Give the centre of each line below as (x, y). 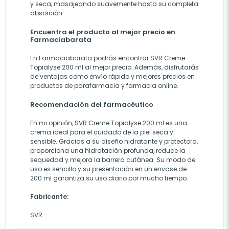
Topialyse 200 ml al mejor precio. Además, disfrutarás (114, 67)
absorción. (47, 13)
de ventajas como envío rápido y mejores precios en (112, 77)
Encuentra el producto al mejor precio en (103, 32)
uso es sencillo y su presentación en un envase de (108, 169)
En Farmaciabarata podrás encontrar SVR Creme (108, 58)
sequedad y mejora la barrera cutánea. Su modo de (113, 160)
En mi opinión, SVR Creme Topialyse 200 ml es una (109, 123)
